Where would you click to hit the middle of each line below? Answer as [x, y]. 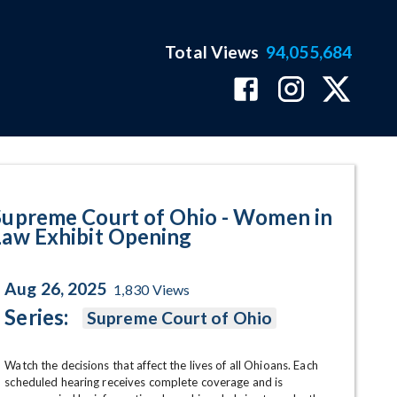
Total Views [212, 52]
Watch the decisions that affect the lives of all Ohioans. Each [161, 365]
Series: [37, 317]
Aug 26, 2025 [56, 288]
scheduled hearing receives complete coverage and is [144, 382]
